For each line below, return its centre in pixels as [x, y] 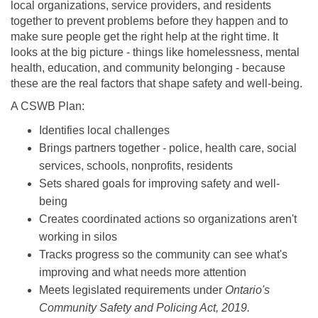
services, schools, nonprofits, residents [136, 166]
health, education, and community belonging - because [148, 68]
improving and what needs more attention [143, 273]
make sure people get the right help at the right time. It [144, 37]
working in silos [78, 237]
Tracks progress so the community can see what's [163, 255]
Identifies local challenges [104, 131]
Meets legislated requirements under [132, 290]
